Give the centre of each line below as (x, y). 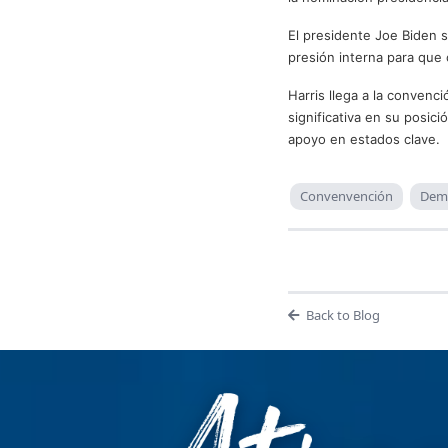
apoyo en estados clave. (364, 139)
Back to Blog (342, 315)
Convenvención (346, 196)
